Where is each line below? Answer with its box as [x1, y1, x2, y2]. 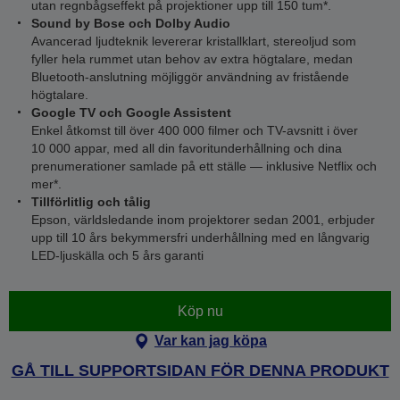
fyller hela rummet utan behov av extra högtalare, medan [31, 52, 353, 66]
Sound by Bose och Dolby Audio [31, 16, 230, 30]
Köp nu [177, 303, 223, 319]
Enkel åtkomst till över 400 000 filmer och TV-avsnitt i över [31, 123, 358, 137]
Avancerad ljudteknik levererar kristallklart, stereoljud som [31, 34, 356, 48]
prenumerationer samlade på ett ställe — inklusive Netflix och [31, 159, 377, 173]
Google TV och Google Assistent [31, 105, 231, 120]
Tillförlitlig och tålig [31, 195, 151, 209]
